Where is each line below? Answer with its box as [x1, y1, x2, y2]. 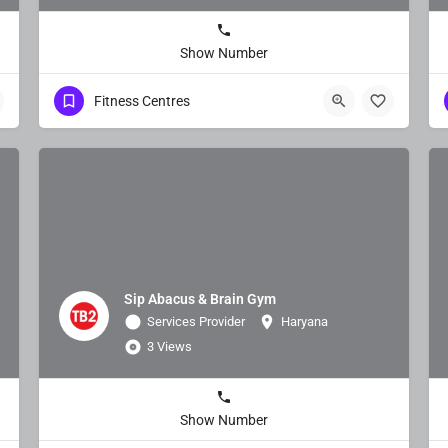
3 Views [147, 338, 192, 354]
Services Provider [147, 313, 245, 329]
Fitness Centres [94, 92, 190, 109]
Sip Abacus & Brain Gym [124, 290, 276, 307]
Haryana [281, 313, 328, 329]
